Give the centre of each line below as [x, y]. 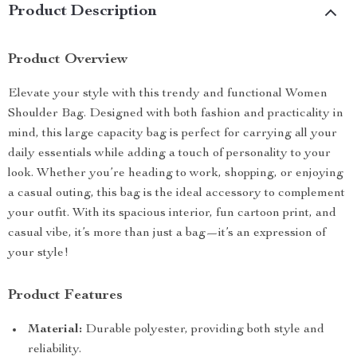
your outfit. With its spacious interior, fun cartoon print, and [172, 214]
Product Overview [68, 60]
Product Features [65, 296]
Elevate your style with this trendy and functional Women [168, 94]
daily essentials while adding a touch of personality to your [169, 154]
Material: [55, 330]
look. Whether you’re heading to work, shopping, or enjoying [176, 174]
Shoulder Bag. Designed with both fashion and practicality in [176, 114]
